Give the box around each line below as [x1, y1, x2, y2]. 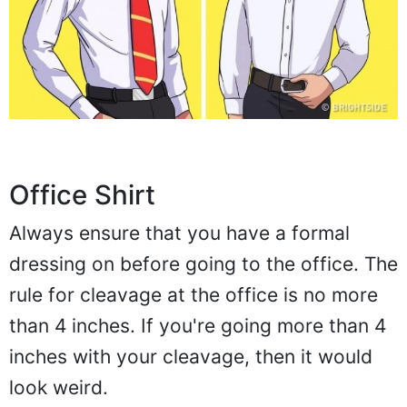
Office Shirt [9, 178, 155, 211]
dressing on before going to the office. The [9, 252, 398, 275]
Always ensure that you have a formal [9, 221, 350, 244]
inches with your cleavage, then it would [9, 344, 372, 368]
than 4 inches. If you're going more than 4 [9, 313, 386, 337]
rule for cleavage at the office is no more [9, 283, 378, 306]
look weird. [9, 375, 108, 399]
